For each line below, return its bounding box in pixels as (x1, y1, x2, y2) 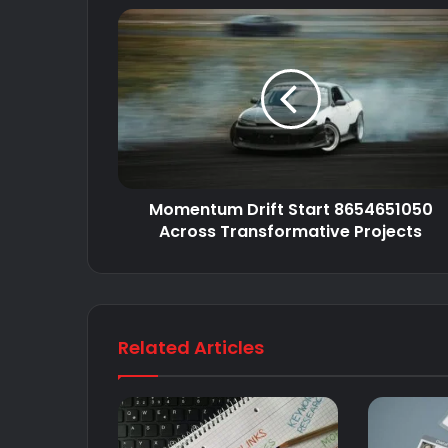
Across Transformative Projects (159, 219, 422, 243)
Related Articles (118, 334, 264, 360)
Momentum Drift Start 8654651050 (148, 197, 433, 221)
